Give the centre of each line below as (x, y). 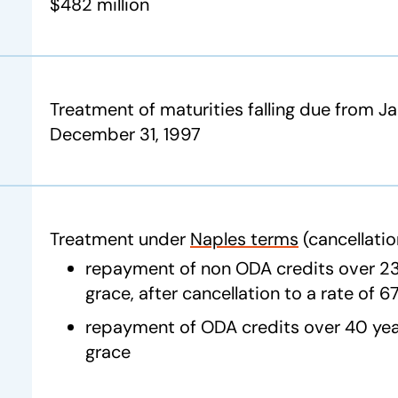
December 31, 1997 (125, 134)
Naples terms (244, 239)
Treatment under (120, 239)
